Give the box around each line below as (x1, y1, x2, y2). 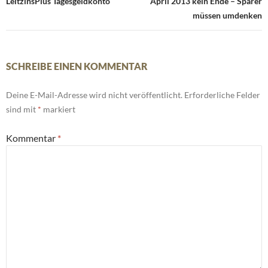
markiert (41, 104, 75, 115)
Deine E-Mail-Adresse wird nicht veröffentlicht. (6, 90, 182, 100)
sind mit (6, 104, 38, 115)
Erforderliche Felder (184, 90, 260, 100)
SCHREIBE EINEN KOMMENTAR (6, 60, 148, 72)
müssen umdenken (193, 10, 262, 21)
